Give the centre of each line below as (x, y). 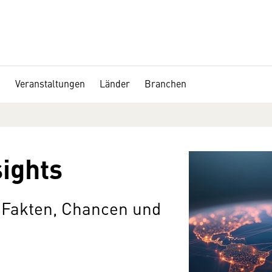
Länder (115, 83)
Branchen (165, 83)
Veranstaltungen (50, 83)
